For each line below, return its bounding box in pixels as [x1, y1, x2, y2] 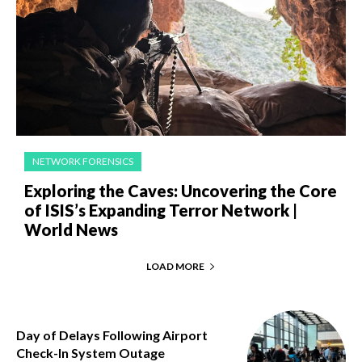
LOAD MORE [146, 260, 204, 273]
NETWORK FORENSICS [32, 155, 133, 168]
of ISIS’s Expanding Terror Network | [24, 200, 297, 221]
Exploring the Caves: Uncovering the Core [24, 181, 337, 201]
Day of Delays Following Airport [16, 327, 208, 343]
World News [24, 220, 118, 240]
